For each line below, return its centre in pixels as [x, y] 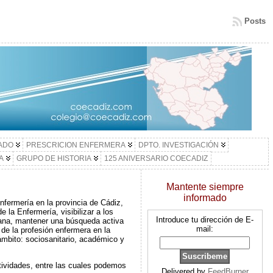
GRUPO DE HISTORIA [54, 158]
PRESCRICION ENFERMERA [76, 145]
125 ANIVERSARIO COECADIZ [156, 158]
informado [205, 198]
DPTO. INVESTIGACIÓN [178, 145]
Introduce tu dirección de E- [205, 220]
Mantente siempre [205, 187]
